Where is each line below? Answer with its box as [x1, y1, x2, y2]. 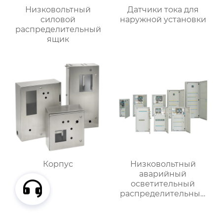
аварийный [139, 169, 187, 179]
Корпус [43, 159, 74, 169]
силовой [40, 15, 76, 25]
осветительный [131, 179, 195, 188]
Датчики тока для [127, 5, 199, 15]
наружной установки [119, 15, 206, 25]
